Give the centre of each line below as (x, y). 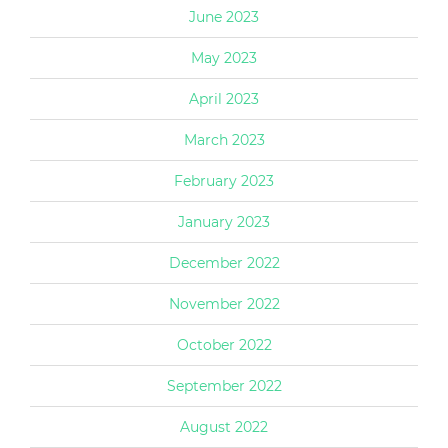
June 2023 (224, 16)
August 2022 (224, 426)
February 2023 (224, 180)
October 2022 (224, 344)
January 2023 (224, 221)
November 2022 (224, 303)
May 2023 (224, 57)
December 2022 (224, 262)
